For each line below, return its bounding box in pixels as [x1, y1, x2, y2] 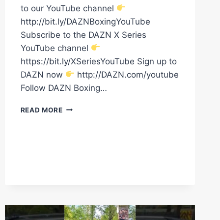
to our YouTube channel [20, 3, 116, 13]
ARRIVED [62, 144, 94, 153]
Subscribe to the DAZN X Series [20, 29, 146, 40]
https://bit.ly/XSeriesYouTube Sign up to [20, 56, 177, 66]
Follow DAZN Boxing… [20, 82, 107, 93]
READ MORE [20, 106, 63, 114]
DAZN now [20, 69, 65, 80]
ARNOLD [62, 103, 93, 111]
